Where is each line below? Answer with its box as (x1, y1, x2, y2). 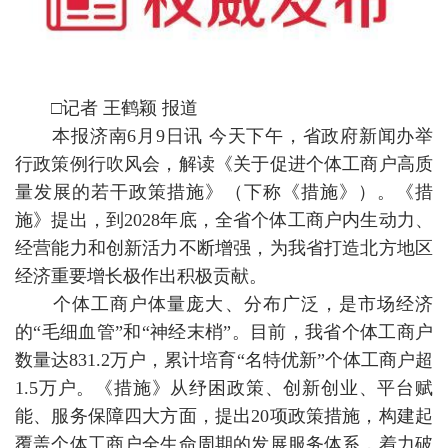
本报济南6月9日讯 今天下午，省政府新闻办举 (15, 126, 433, 147)
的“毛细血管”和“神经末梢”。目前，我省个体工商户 (15, 322, 433, 343)
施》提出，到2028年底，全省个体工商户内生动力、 (15, 210, 433, 231)
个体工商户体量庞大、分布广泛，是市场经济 (15, 294, 433, 315)
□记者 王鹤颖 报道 (15, 98, 198, 119)
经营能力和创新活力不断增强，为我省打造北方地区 (15, 238, 433, 259)
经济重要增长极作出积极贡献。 (15, 266, 267, 287)
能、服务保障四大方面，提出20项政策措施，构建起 (15, 406, 433, 427)
